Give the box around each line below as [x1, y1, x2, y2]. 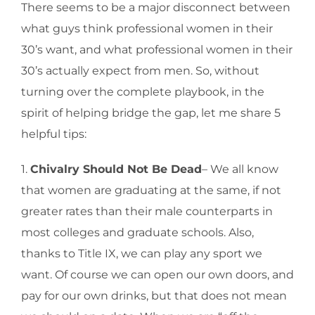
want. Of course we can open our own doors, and [21, 268, 294, 282]
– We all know [202, 162, 278, 176]
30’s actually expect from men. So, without [21, 64, 259, 78]
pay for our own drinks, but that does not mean [21, 289, 287, 303]
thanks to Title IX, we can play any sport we [21, 247, 262, 261]
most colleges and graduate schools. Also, [21, 226, 254, 240]
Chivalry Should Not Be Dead [30, 162, 202, 176]
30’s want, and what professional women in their [21, 43, 292, 57]
